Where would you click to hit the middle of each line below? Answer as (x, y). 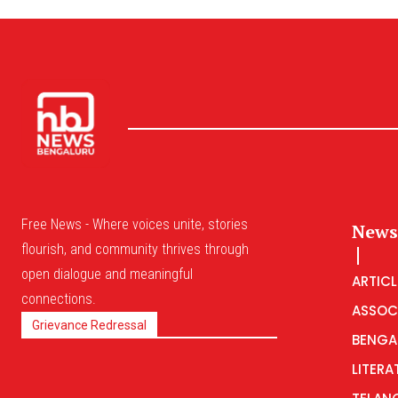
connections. (59, 299)
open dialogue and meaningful (107, 274)
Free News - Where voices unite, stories (135, 224)
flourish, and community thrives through (135, 249)
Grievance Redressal (89, 325)
